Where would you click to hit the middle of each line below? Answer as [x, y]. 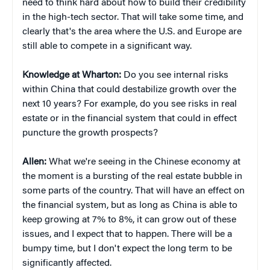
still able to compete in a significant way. [107, 47]
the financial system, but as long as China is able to [130, 206]
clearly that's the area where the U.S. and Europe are [132, 32]
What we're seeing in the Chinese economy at [143, 162]
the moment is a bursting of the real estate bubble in [132, 177]
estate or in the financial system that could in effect [130, 119]
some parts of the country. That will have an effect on [133, 191]
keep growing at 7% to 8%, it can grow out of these [129, 220]
